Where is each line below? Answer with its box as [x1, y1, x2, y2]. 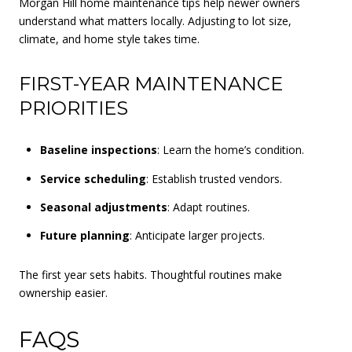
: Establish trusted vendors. [145, 170, 282, 186]
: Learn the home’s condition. [156, 142, 304, 158]
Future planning [39, 228, 130, 244]
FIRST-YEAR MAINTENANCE [19, 71, 283, 95]
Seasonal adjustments [39, 199, 167, 214]
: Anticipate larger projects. [129, 228, 265, 244]
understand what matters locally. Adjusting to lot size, [19, 13, 291, 28]
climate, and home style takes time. [19, 31, 200, 46]
